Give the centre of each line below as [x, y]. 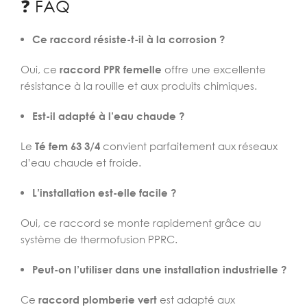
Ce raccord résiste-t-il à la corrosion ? [128, 39]
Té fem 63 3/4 [67, 146]
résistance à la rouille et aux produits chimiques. [139, 86]
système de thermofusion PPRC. [99, 239]
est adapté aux [196, 299]
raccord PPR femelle [111, 69]
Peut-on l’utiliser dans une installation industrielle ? [159, 269]
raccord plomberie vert [98, 299]
